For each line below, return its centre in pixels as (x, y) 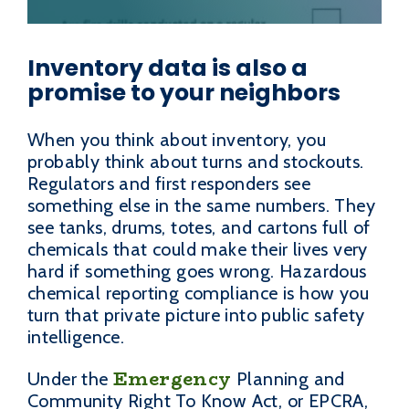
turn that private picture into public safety (196, 315)
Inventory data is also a (168, 68)
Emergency (173, 378)
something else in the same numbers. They (201, 205)
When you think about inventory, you (177, 140)
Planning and (288, 378)
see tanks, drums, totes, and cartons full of (199, 227)
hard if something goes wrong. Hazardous (197, 271)
